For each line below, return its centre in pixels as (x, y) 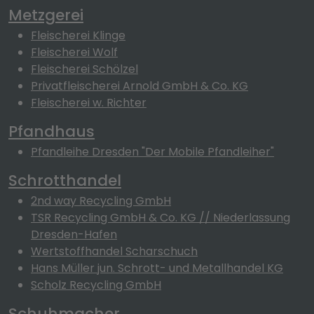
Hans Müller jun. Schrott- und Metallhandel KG (157, 268)
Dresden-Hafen (74, 234)
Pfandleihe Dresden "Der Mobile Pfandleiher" (152, 152)
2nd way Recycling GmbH (101, 201)
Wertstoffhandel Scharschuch (114, 251)
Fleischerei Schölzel (84, 69)
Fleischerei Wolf (74, 52)
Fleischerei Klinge (78, 35)
